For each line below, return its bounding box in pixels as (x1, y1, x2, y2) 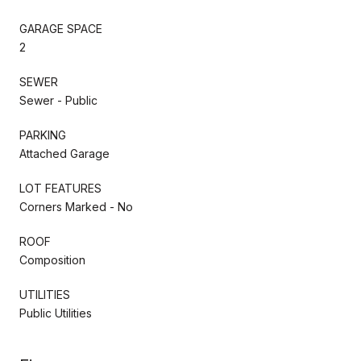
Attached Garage (19, 146, 110, 160)
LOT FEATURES (19, 180, 102, 195)
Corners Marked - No (19, 199, 133, 214)
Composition (19, 252, 85, 267)
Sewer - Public (19, 93, 98, 107)
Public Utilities (19, 305, 92, 320)
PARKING (19, 127, 66, 142)
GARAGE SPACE (19, 21, 102, 35)
